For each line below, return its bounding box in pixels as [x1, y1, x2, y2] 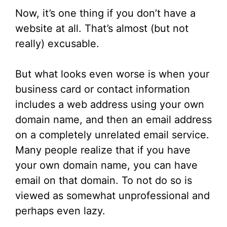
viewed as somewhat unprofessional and [15, 190, 210, 202]
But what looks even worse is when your [15, 68, 209, 81]
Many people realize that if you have [15, 144, 191, 157]
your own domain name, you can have [15, 159, 198, 172]
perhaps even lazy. [15, 205, 105, 217]
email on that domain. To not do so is [15, 174, 192, 187]
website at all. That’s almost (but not [15, 22, 188, 35]
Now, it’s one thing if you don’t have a [15, 7, 196, 20]
